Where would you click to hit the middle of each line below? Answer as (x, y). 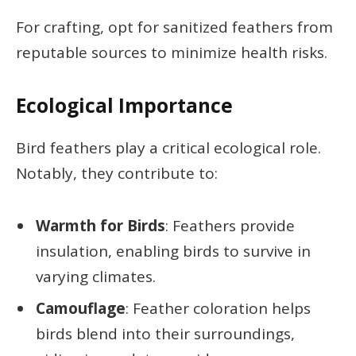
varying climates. (96, 276)
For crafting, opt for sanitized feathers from (174, 27)
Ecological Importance (124, 106)
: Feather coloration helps (218, 309)
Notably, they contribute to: (117, 173)
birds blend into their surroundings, (165, 334)
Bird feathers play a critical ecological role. (168, 147)
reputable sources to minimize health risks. (172, 53)
